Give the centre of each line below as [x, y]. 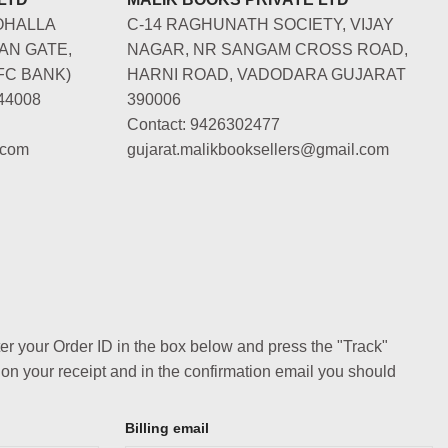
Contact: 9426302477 [203, 124]
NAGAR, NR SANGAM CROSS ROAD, [267, 49]
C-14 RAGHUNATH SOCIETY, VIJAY [260, 24]
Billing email [166, 428]
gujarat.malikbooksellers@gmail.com [258, 149]
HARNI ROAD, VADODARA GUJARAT [266, 74]
